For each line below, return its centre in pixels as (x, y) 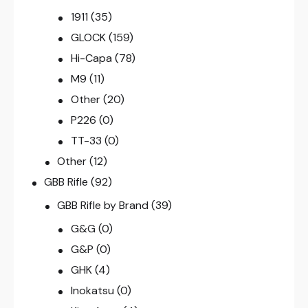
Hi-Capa (91, 58)
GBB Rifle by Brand (103, 206)
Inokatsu (92, 291)
